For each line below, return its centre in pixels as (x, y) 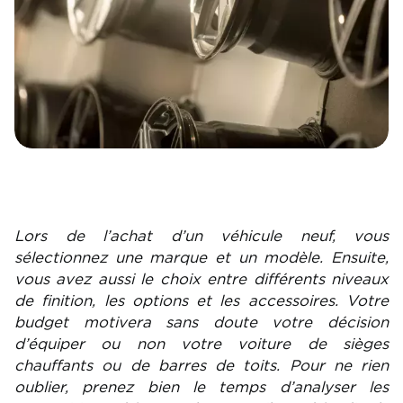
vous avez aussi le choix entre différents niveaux (201, 279)
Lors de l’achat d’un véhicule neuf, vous (201, 236)
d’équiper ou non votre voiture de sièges (201, 344)
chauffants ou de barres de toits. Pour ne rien (201, 365)
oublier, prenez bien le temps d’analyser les (201, 387)
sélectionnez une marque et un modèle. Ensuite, (201, 257)
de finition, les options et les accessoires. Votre (201, 300)
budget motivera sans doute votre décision (201, 322)
